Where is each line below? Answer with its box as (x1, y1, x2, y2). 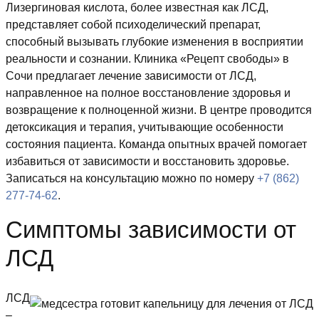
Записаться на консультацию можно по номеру (6, 172, 257, 185)
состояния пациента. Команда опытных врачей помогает (6, 138, 307, 151)
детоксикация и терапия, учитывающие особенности (6, 121, 283, 134)
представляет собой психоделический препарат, (6, 19, 261, 31)
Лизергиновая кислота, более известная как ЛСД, (6, 1, 268, 14)
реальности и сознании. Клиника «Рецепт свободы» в (6, 53, 289, 66)
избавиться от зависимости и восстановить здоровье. (6, 155, 289, 168)
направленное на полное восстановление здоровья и (6, 87, 291, 100)
